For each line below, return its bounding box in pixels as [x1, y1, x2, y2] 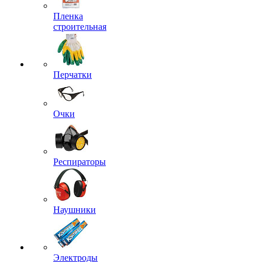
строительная [53, 22, 106, 32]
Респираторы [53, 157, 106, 167]
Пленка [53, 11, 83, 21]
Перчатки [53, 70, 92, 80]
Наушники [53, 205, 96, 215]
